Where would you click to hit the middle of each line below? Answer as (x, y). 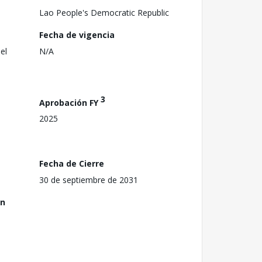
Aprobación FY (70, 102)
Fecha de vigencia (77, 35)
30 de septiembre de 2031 (89, 180)
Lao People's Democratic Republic (104, 12)
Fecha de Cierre (72, 163)
